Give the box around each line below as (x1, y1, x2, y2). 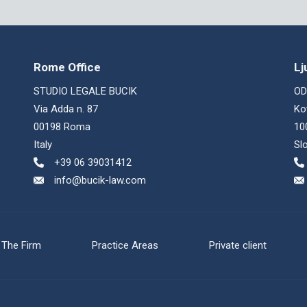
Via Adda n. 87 (34, 103, 98, 115)
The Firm (1, 239, 41, 251)
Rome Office (34, 60, 101, 74)
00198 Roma (34, 121, 90, 133)
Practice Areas (92, 239, 159, 251)
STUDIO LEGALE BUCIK (34, 85, 137, 97)
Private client (209, 239, 267, 251)
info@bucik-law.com (54, 174, 146, 186)
